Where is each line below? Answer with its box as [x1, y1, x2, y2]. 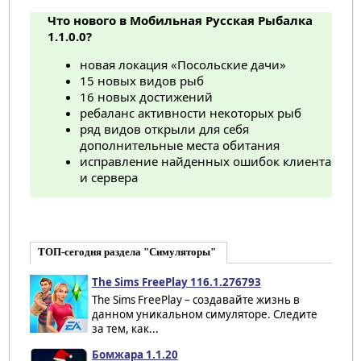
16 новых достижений [79, 89, 213, 106]
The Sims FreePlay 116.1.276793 [91, 275, 261, 290]
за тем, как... [91, 322, 159, 337]
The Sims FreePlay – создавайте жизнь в [91, 293, 300, 308]
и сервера [79, 169, 138, 186]
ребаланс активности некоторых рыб [79, 105, 301, 122]
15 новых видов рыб [79, 73, 204, 89]
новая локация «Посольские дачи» [79, 56, 286, 73]
